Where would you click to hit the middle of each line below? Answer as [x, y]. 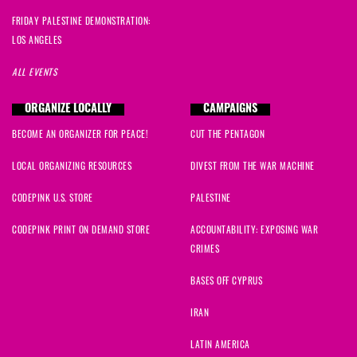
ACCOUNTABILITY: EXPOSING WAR [254, 229]
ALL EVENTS [34, 72]
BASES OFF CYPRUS [226, 280]
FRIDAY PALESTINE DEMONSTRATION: [81, 21]
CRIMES [205, 249]
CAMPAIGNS [230, 110]
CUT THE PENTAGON [228, 134]
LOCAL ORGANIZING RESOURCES [72, 166]
